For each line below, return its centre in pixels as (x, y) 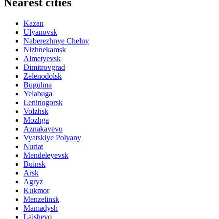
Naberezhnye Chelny (56, 41)
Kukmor (36, 190)
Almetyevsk (42, 58)
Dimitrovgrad (44, 67)
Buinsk (34, 164)
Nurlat (33, 146)
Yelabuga (38, 93)
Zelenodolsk (43, 76)
